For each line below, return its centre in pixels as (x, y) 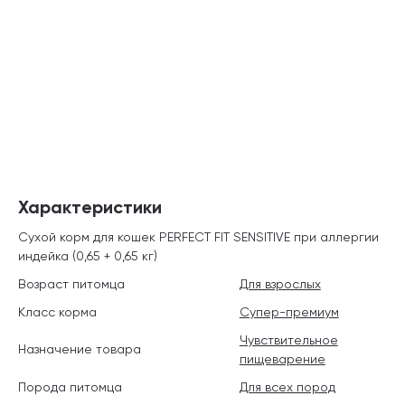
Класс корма (57, 311)
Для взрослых (280, 283)
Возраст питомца (71, 283)
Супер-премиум (289, 311)
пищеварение (282, 358)
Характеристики (90, 207)
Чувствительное (288, 339)
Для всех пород (287, 386)
